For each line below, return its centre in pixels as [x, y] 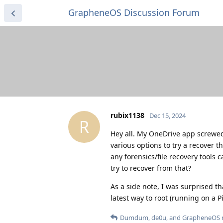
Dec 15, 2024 [167, 115]
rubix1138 [127, 115]
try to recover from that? [151, 168]
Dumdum [134, 217]
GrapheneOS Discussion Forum [134, 12]
